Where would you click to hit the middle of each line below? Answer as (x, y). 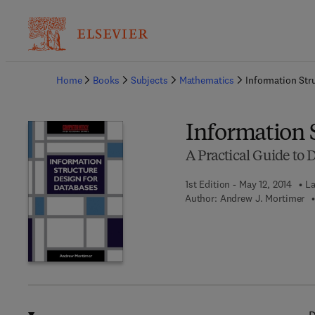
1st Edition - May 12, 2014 (238, 184)
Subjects (149, 80)
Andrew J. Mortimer (262, 198)
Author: (201, 198)
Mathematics (207, 80)
